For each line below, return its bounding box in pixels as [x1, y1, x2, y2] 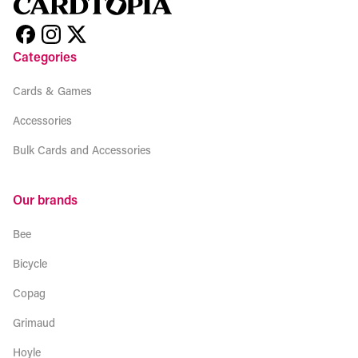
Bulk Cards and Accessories [13, 142, 151, 157]
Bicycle [13, 256, 47, 271]
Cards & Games [13, 83, 92, 98]
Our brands [13, 191, 78, 208]
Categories [13, 48, 77, 65]
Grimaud [13, 315, 55, 330]
